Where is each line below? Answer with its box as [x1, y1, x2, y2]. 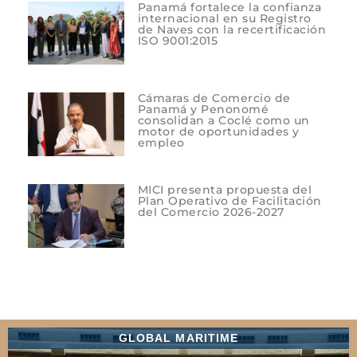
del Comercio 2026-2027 [137, 205, 284, 220]
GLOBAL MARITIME [118, 331, 239, 344]
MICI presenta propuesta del [137, 182, 312, 198]
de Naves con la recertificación [137, 22, 327, 37]
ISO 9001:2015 [137, 33, 218, 48]
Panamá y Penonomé [137, 102, 269, 117]
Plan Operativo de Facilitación [137, 194, 322, 209]
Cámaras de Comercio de [137, 91, 291, 106]
